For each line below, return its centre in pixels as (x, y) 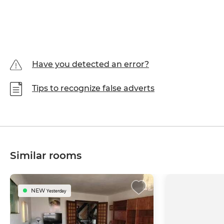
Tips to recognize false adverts (93, 88)
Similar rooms (46, 155)
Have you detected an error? (90, 64)
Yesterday (56, 191)
